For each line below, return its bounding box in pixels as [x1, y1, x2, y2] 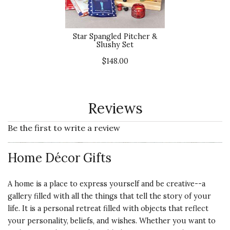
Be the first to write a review [8, 123, 120, 133]
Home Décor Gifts [8, 150, 111, 166]
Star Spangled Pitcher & [73, 32, 157, 41]
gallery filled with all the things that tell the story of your [8, 191, 211, 201]
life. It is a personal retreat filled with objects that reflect [8, 204, 208, 213]
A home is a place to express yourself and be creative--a [8, 179, 205, 188]
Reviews [87, 99, 143, 118]
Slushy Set [97, 40, 133, 49]
